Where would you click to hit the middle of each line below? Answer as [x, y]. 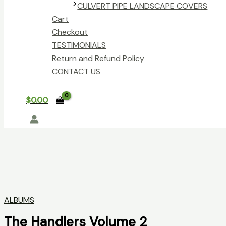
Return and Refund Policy [98, 59]
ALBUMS [19, 200]
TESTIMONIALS [79, 45]
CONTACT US [76, 72]
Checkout [70, 32]
